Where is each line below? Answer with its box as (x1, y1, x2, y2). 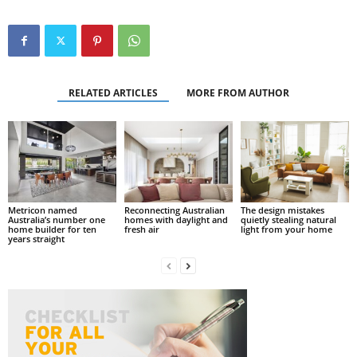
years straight (8, 232, 65, 245)
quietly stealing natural (240, 213, 336, 226)
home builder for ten (8, 222, 96, 235)
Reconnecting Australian (124, 203, 225, 216)
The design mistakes (240, 203, 324, 216)
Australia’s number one (8, 213, 105, 226)
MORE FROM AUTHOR (186, 86, 289, 100)
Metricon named (8, 203, 77, 216)
